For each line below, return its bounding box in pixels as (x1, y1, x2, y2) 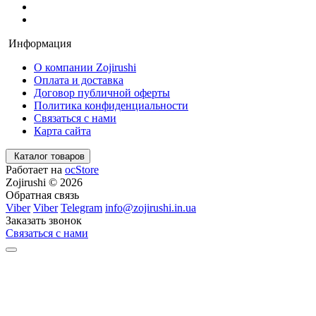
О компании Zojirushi (34, 61, 136, 73)
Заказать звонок (6, 214, 82, 226)
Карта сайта (34, 124, 91, 137)
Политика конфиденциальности (34, 99, 188, 111)
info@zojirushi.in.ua (105, 201, 196, 214)
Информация (8, 37, 71, 49)
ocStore (65, 163, 99, 176)
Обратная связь (6, 188, 79, 201)
